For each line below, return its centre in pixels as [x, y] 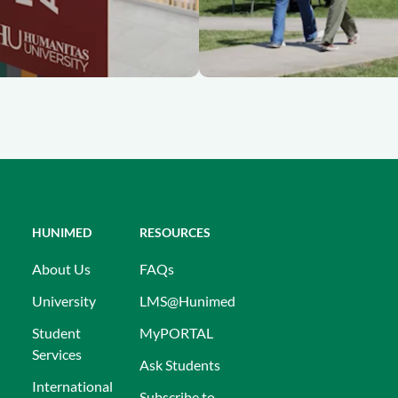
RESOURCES [175, 232]
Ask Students [180, 365]
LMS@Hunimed [187, 301]
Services [57, 354]
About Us [61, 269]
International [72, 386]
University [64, 301]
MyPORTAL [176, 333]
